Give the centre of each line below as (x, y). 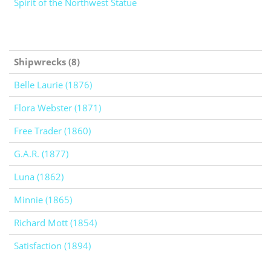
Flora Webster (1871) (57, 108)
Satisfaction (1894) (52, 246)
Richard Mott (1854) (55, 223)
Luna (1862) (39, 177)
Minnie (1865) (43, 200)
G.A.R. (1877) (41, 154)
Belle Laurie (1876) (53, 85)
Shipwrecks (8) (47, 62)
